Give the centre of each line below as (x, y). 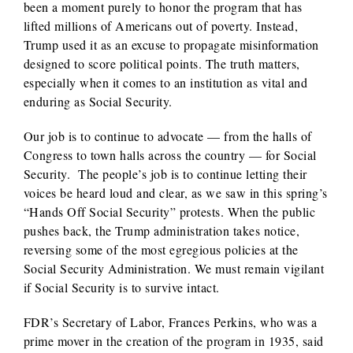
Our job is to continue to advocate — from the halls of (167, 136)
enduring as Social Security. (98, 101)
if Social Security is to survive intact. (121, 287)
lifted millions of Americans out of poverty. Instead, (161, 25)
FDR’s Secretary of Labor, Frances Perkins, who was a (170, 321)
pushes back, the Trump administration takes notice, (162, 230)
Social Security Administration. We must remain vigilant (174, 268)
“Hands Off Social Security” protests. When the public (169, 211)
